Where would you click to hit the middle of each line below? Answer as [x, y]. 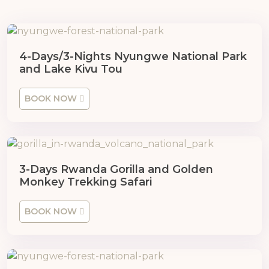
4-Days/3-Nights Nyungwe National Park [133, 56]
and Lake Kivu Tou [71, 69]
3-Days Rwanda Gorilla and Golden [116, 169]
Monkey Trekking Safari [86, 182]
